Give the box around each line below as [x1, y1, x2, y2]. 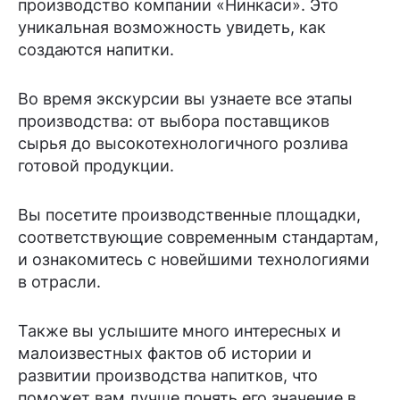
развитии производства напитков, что [18, 366, 318, 385]
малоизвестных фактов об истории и [18, 344, 312, 362]
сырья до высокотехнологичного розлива [18, 134, 348, 153]
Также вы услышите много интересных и [18, 321, 341, 340]
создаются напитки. [18, 40, 174, 59]
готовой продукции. [18, 156, 174, 175]
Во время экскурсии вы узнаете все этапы [18, 89, 353, 108]
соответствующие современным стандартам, [18, 228, 379, 246]
